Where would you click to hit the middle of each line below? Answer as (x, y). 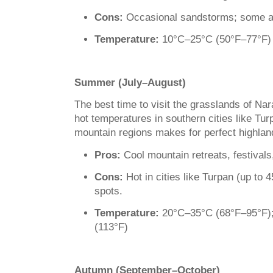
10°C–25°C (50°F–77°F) (215, 39)
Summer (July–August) (130, 83)
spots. (108, 191)
